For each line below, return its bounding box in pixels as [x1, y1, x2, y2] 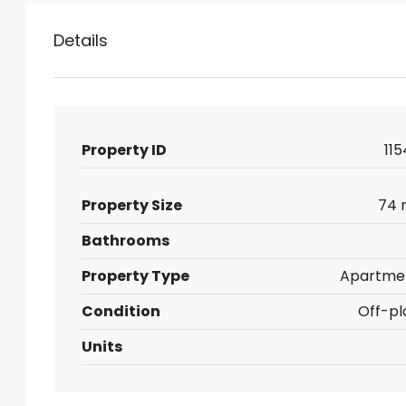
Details [53, 29, 108, 52]
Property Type [82, 266, 189, 286]
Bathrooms [82, 230, 169, 251]
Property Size [82, 195, 182, 216]
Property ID [82, 140, 167, 160]
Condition [82, 301, 160, 322]
